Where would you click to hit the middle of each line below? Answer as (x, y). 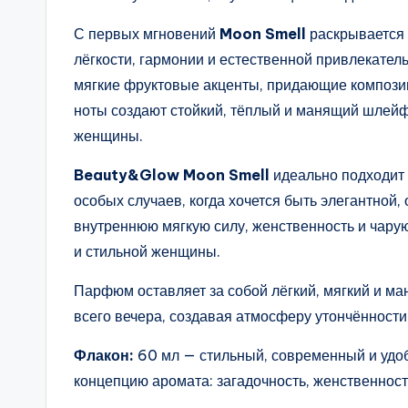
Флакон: (104, 356)
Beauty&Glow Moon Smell (172, 175)
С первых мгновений (147, 34)
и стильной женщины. (147, 252)
